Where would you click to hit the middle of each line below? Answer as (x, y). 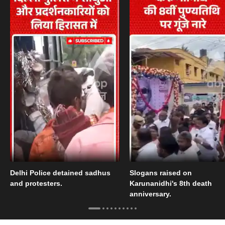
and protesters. (36, 184)
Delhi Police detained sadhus (60, 173)
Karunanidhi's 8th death (171, 184)
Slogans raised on (160, 173)
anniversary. (150, 194)
